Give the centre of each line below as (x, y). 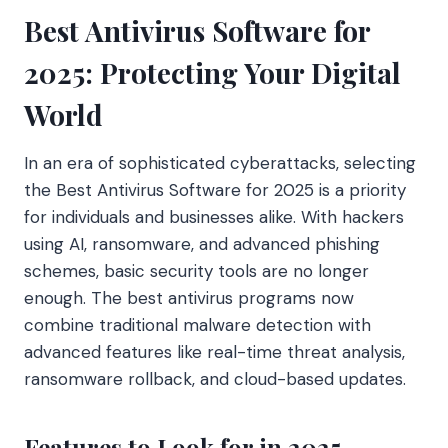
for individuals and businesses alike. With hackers (214, 216)
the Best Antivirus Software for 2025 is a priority (215, 189)
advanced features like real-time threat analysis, (214, 351)
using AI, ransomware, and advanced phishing (202, 243)
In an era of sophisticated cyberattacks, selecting (220, 162)
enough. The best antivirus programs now (189, 297)
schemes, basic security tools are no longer (196, 270)
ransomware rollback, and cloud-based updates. (215, 378)
